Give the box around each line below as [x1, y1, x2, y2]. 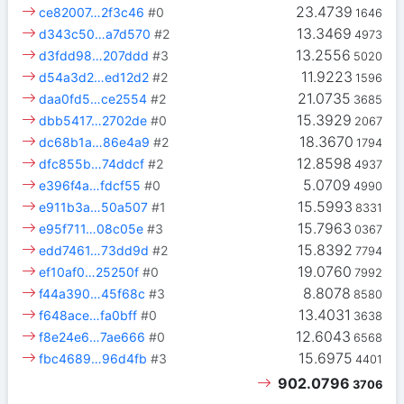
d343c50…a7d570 [39, 26, 151, 42]
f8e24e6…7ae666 [39, 329, 146, 345]
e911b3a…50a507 [39, 199, 149, 216]
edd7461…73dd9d [39, 243, 150, 259]
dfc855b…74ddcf [39, 156, 145, 172]
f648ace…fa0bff [39, 308, 138, 324]
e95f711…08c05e [39, 221, 144, 237]
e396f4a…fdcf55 [39, 178, 142, 194]
